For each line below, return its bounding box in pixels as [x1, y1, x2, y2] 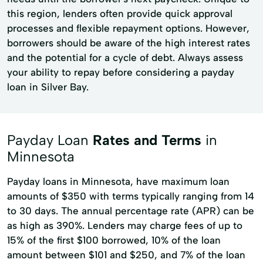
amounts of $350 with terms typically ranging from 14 [7, 190, 254, 202]
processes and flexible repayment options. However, [7, 22, 249, 34]
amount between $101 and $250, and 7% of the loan [7, 249, 245, 261]
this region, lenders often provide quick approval [7, 8, 232, 19]
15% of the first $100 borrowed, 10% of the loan [7, 234, 221, 246]
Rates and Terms [93, 131, 201, 149]
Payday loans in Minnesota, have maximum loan [7, 176, 230, 187]
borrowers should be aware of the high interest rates [7, 37, 250, 49]
